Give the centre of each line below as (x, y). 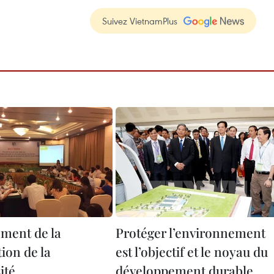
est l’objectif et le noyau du (192, 251)
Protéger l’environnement (191, 232)
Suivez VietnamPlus (140, 21)
